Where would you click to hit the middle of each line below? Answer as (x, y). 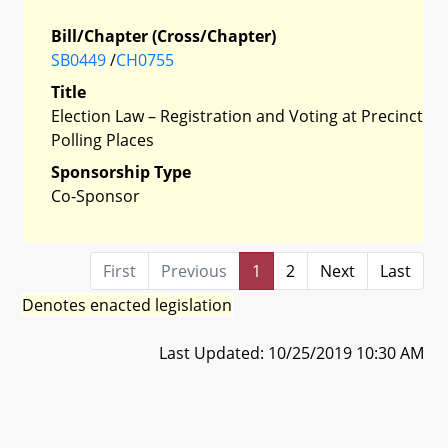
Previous (194, 270)
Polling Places (102, 139)
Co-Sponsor (95, 195)
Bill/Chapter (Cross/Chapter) (163, 35)
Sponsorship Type (121, 171)
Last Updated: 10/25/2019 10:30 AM (291, 353)
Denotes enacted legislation (127, 305)
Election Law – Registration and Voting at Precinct (237, 115)
